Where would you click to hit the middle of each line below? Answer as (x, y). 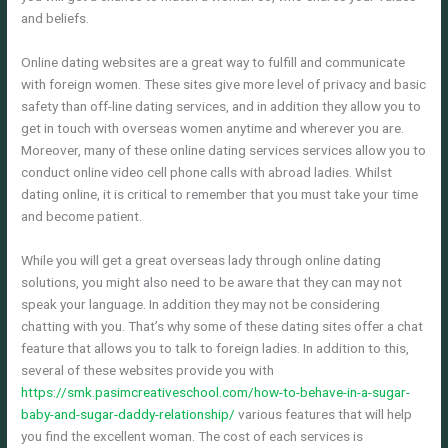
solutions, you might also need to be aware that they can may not (212, 281)
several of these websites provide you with (148, 369)
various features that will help (324, 413)
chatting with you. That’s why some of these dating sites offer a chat (222, 325)
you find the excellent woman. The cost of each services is (192, 435)
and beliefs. (55, 18)
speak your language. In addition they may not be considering (201, 303)
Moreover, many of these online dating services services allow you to (224, 150)
